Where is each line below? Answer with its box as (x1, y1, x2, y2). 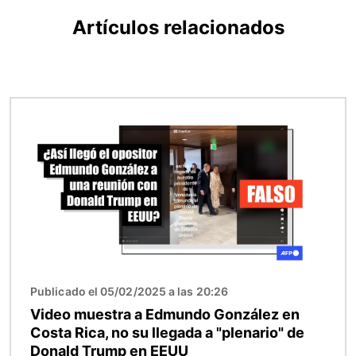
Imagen (10, 99, 56, 116)
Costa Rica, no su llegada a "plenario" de (30, 324, 304, 342)
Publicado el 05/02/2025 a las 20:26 (30, 284, 228, 299)
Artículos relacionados (72, 16, 284, 40)
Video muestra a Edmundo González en (30, 306, 300, 323)
